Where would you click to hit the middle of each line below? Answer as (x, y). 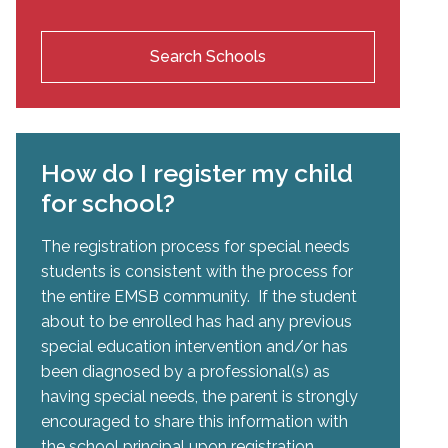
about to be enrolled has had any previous (196, 321)
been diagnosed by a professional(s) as (185, 371)
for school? (108, 202)
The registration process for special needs (195, 246)
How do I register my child (197, 172)
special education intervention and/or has (194, 346)
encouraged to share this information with (194, 421)
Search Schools (208, 56)
